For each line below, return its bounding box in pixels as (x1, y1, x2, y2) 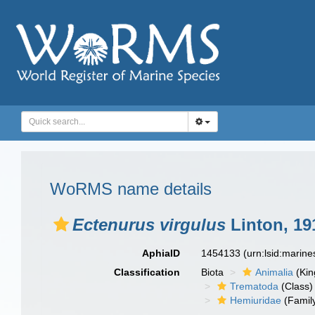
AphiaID (142, 247, 181, 259)
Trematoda (230, 281, 279, 292)
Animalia (255, 266, 294, 278)
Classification (114, 266, 181, 278)
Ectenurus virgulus (72, 215, 226, 234)
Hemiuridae (230, 295, 282, 306)
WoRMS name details (50, 179, 212, 198)
